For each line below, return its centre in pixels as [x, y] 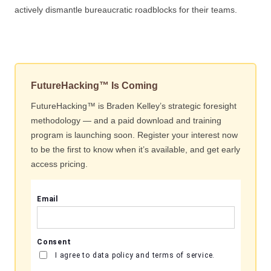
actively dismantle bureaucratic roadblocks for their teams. [126, 10]
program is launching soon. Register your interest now [134, 135]
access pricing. [59, 164]
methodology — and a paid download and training [126, 120]
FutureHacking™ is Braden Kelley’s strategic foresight [133, 106]
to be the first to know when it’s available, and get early [135, 149]
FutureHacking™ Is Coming [94, 86]
